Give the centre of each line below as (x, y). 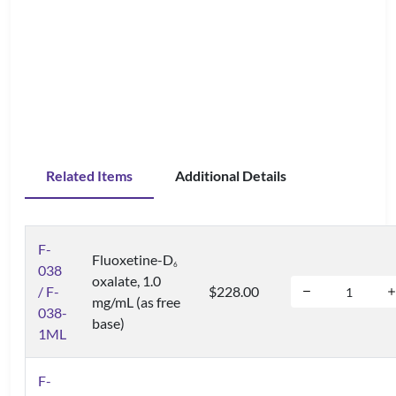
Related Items (89, 175)
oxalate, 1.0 (126, 281)
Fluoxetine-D (133, 259)
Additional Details (231, 175)
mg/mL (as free (136, 302)
